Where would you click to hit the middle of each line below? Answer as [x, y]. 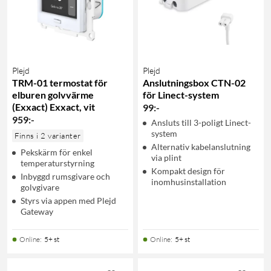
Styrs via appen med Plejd [68, 200]
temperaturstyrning [57, 163]
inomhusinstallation [189, 181]
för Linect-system [181, 94]
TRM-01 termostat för [60, 82]
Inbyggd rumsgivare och [65, 176]
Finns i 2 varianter [48, 135]
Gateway [37, 211]
